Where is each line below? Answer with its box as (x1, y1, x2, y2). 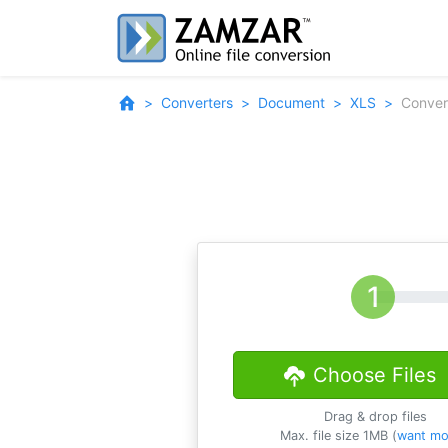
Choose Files (312, 363, 436, 387)
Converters (161, 94, 233, 111)
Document (258, 94, 325, 111)
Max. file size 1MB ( (279, 428, 397, 443)
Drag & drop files (324, 409, 428, 424)
